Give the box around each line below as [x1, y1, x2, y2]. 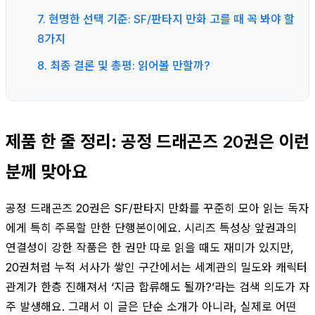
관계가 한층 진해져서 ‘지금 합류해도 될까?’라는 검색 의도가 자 [6, 279, 309, 294]
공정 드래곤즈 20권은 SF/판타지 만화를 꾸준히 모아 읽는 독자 [6, 200, 309, 215]
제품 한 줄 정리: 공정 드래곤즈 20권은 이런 [6, 131, 309, 152]
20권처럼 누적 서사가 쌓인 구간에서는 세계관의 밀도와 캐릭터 [6, 259, 307, 274]
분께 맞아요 [6, 161, 87, 182]
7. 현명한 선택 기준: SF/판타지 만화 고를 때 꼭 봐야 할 [37, 11, 295, 26]
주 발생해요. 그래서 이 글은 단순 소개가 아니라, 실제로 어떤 [6, 299, 297, 314]
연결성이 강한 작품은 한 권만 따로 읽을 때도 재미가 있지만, [6, 240, 294, 255]
